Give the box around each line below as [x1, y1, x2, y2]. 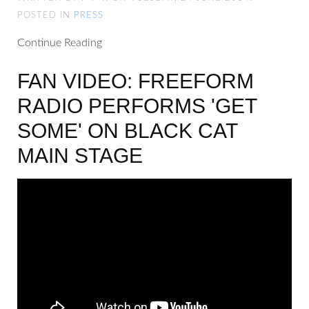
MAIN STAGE [17, 144, 143, 168]
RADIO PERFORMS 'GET [17, 94, 257, 118]
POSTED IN [17, 11, 74, 21]
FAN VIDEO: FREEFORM [17, 70, 254, 93]
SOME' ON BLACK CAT [17, 119, 237, 143]
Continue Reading [17, 37, 102, 49]
